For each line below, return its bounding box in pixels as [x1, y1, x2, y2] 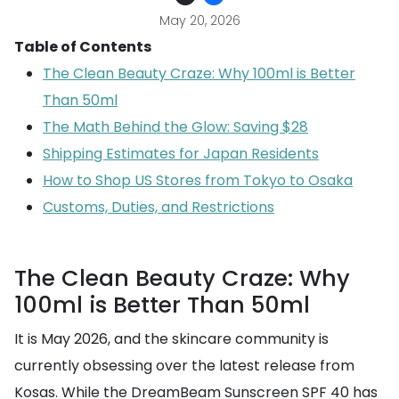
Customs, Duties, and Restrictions [43, 197, 274, 217]
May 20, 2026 [159, 12, 240, 29]
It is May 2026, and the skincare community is [14, 329, 329, 349]
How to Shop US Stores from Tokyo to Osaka [43, 170, 353, 191]
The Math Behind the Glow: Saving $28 [43, 117, 308, 137]
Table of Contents [14, 37, 151, 57]
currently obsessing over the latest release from [14, 355, 354, 376]
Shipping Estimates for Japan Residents [43, 143, 319, 164]
